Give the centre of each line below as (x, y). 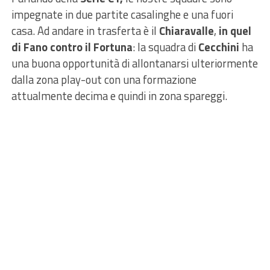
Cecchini (218, 47)
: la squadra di (165, 47)
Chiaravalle (186, 30)
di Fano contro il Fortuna (72, 47)
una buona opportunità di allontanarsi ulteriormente (134, 63)
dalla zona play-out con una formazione (104, 79)
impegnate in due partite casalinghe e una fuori (122, 14)
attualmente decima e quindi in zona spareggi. (119, 96)
